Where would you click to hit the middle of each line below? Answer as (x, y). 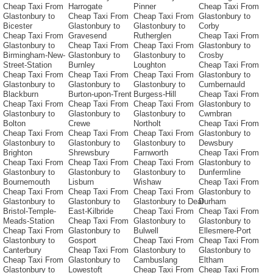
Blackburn (21, 94)
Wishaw (147, 182)
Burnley (82, 65)
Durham (212, 202)
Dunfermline (220, 172)
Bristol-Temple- (30, 211)
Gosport (82, 241)
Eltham (211, 260)
